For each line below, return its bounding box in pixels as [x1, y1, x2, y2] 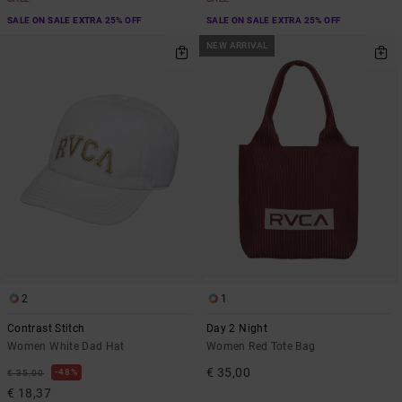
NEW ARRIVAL [206, 40, 268, 51]
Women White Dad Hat [7, 339, 125, 353]
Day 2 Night [206, 321, 267, 335]
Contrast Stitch [7, 321, 85, 335]
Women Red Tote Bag [206, 339, 316, 353]
